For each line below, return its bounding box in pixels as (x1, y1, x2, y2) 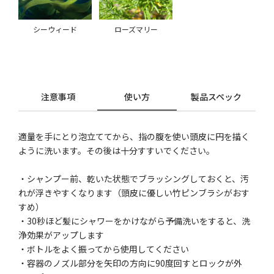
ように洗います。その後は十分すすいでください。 (18, 144, 215, 157)
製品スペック (190, 91, 242, 103)
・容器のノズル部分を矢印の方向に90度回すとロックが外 (18, 257, 243, 270)
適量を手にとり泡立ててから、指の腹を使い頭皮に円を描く (18, 130, 250, 143)
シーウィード (33, 24, 78, 35)
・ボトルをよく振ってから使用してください (18, 243, 190, 256)
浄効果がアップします (18, 229, 105, 242)
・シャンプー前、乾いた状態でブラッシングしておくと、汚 (18, 172, 250, 185)
